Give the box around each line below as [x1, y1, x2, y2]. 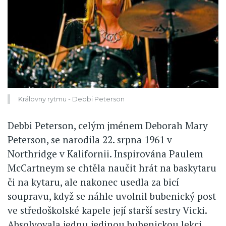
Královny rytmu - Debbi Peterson [18, 95, 125, 103]
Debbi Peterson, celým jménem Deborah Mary [8, 119, 208, 132]
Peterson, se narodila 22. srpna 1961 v [8, 133, 172, 146]
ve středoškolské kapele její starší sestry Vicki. [8, 203, 207, 216]
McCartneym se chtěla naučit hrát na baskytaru [8, 161, 216, 174]
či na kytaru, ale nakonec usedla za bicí [8, 175, 179, 188]
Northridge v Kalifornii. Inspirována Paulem [8, 147, 203, 160]
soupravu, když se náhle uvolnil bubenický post [8, 189, 216, 202]
